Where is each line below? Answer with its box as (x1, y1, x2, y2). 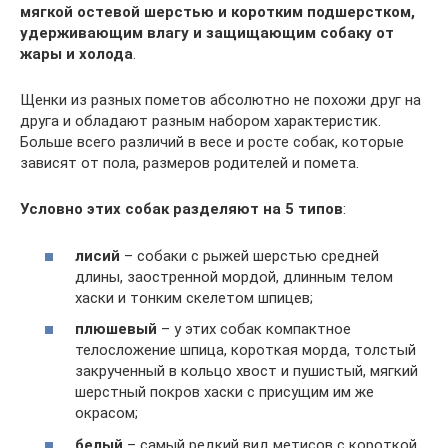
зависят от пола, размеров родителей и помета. (20, 154, 359, 172)
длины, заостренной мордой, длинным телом (75, 267, 393, 286)
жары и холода (20, 45, 133, 63)
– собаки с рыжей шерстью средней (120, 246, 379, 265)
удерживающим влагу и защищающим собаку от (20, 24, 394, 42)
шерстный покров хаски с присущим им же (75, 383, 374, 401)
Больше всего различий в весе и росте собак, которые (20, 133, 404, 151)
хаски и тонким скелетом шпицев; (75, 288, 313, 307)
